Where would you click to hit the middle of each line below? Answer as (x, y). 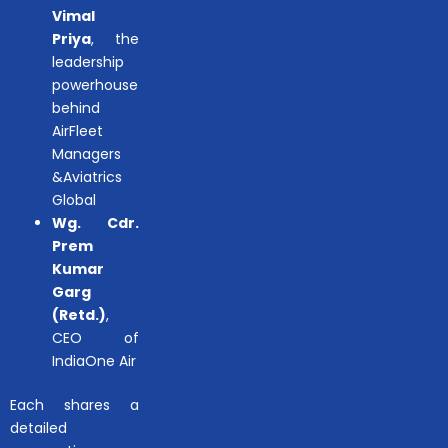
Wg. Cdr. (96, 222)
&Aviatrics (87, 176)
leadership (88, 61)
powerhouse (95, 84)
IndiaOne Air (94, 360)
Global (74, 199)
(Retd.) (79, 314)
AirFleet (77, 130)
